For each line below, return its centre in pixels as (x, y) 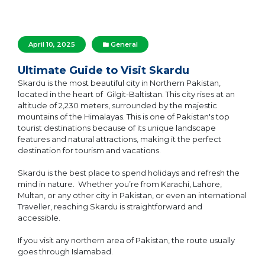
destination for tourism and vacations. (89, 150)
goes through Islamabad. (65, 251)
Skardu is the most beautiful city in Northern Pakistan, (119, 83)
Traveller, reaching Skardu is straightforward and (110, 206)
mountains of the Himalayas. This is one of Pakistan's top (124, 116)
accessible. (40, 217)
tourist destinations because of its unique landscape (117, 127)
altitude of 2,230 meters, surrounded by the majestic (117, 105)
